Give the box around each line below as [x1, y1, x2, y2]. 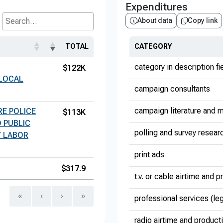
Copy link [188, 16, 218, 24]
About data [137, 16, 172, 24]
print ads [134, 150, 164, 159]
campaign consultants [134, 84, 210, 94]
